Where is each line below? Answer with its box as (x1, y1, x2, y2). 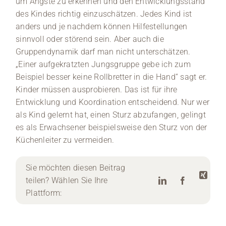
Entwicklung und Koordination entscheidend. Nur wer (16, 97, 210, 107)
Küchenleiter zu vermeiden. (16, 135, 115, 145)
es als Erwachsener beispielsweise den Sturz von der (16, 123, 207, 133)
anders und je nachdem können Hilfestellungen (16, 22, 188, 32)
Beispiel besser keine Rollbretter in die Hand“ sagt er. (16, 72, 207, 82)
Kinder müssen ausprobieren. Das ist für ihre (16, 85, 178, 95)
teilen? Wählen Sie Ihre (26, 176, 108, 186)
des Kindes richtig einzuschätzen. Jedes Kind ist (16, 9, 192, 19)
